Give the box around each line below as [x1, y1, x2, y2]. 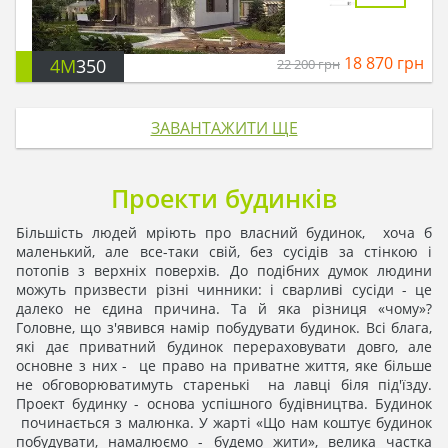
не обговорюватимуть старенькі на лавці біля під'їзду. [16, 375, 432, 395]
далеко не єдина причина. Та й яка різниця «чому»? [16, 299, 432, 319]
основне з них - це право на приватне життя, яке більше [16, 356, 432, 376]
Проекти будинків [111, 182, 337, 216]
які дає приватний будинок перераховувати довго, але [16, 337, 432, 357]
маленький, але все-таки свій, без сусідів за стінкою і [16, 242, 432, 262]
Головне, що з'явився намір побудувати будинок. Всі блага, [16, 318, 432, 338]
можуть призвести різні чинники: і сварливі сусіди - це [16, 280, 432, 300]
